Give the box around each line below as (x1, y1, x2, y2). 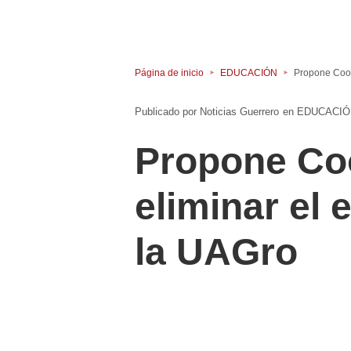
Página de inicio (135, 67, 204, 78)
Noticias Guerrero (200, 106, 279, 118)
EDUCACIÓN (220, 67, 277, 78)
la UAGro (135, 231, 298, 273)
